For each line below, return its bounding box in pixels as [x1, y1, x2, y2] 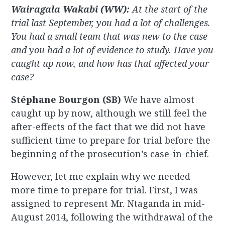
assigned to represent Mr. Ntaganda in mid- [11, 197, 205, 210]
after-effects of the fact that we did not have [11, 121, 206, 133]
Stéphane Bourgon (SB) [11, 93, 122, 106]
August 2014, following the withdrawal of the [11, 211, 213, 223]
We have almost [121, 93, 195, 106]
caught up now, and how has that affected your [11, 57, 209, 70]
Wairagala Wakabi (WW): [11, 3, 133, 16]
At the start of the [132, 3, 208, 16]
